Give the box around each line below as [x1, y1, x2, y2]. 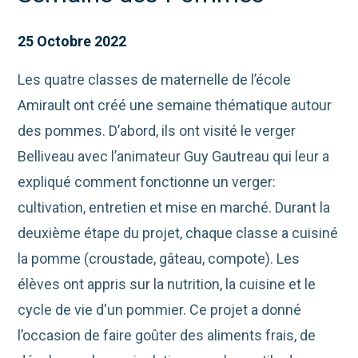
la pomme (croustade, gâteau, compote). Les [18, 249, 300, 267]
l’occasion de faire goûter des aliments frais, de [18, 326, 316, 344]
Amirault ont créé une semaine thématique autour [18, 96, 332, 113]
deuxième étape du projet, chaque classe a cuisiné [18, 224, 339, 241]
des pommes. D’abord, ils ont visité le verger [18, 121, 296, 139]
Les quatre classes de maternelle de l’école [18, 70, 292, 88]
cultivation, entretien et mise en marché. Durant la [18, 198, 331, 216]
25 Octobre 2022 [18, 32, 127, 50]
